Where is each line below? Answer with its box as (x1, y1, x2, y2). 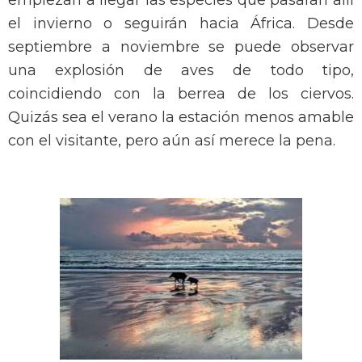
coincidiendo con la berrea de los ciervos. (8, 85, 354, 103)
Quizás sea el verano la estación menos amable (8, 108, 354, 127)
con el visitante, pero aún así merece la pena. (8, 132, 335, 150)
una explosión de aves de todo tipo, (8, 61, 354, 80)
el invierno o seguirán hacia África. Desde (8, 15, 354, 33)
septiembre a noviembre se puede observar (8, 38, 354, 57)
